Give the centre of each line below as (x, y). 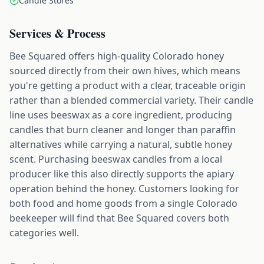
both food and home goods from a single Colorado (123, 203)
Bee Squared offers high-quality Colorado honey (117, 56)
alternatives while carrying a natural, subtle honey (121, 144)
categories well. (44, 232)
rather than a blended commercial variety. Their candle (131, 100)
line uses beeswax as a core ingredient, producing (121, 115)
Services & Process (57, 33)
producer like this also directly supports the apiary (122, 174)
